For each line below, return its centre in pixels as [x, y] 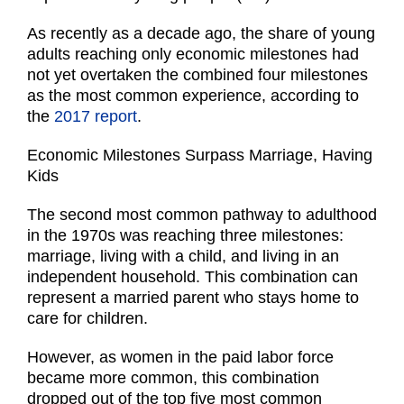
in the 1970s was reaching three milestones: [185, 236]
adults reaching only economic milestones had [193, 55]
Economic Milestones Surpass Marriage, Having [200, 156]
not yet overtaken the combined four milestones [197, 75]
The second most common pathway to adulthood [202, 215]
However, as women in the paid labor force [180, 358]
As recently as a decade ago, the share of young [201, 34]
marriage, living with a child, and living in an [183, 257]
